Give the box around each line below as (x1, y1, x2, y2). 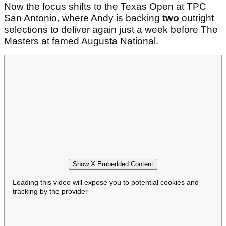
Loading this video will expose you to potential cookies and (13, 178, 199, 186)
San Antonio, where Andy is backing (4, 13, 162, 24)
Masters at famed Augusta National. (4, 36, 161, 47)
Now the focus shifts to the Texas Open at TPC (4, 1, 206, 12)
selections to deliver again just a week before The (4, 24, 218, 35)
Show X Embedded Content (73, 160, 153, 168)
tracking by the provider (13, 187, 88, 195)
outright (182, 13, 214, 24)
